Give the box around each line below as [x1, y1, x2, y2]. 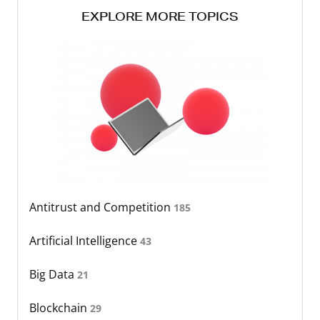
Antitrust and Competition [29, 199, 174, 216]
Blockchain [29, 300, 90, 316]
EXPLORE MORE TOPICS [81, 9, 239, 24]
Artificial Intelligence [29, 233, 140, 249]
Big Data [29, 266, 77, 283]
